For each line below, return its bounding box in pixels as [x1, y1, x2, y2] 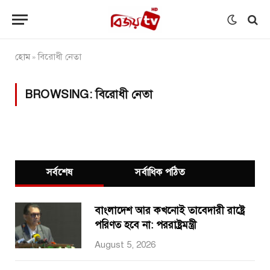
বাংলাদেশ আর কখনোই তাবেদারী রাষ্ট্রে [95, 204, 245, 217]
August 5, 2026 [95, 239, 155, 250]
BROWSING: [25, 87, 95, 101]
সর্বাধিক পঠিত [135, 166, 185, 178]
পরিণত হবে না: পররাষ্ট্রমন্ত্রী [95, 219, 196, 231]
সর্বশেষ [46, 166, 73, 178]
